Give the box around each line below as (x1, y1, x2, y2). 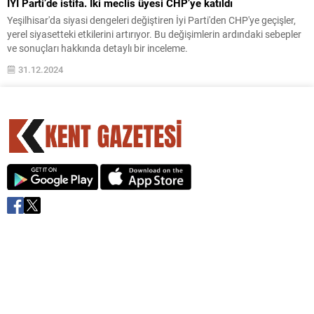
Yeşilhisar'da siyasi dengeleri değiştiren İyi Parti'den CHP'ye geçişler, (7, 13, 296, 27)
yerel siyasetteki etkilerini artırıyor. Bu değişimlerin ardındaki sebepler (7, 27, 301, 41)
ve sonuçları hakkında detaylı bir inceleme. (7, 41, 188, 55)
